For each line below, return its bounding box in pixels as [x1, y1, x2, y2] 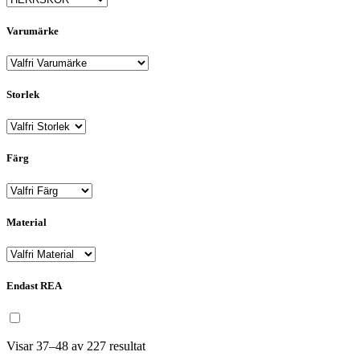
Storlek [6, 88, 39, 101]
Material [6, 215, 47, 228]
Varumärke [6, 24, 59, 37]
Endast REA [6, 280, 62, 292]
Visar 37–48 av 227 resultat [6, 339, 145, 354]
